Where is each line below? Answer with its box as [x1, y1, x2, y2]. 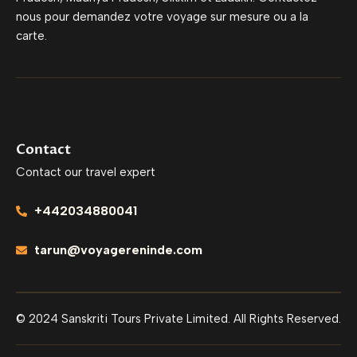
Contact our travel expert [16, 165, 155, 179]
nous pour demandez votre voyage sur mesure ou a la [16, 10, 308, 24]
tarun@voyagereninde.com [33, 242, 202, 257]
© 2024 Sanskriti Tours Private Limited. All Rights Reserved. [16, 312, 341, 326]
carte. [16, 29, 47, 43]
